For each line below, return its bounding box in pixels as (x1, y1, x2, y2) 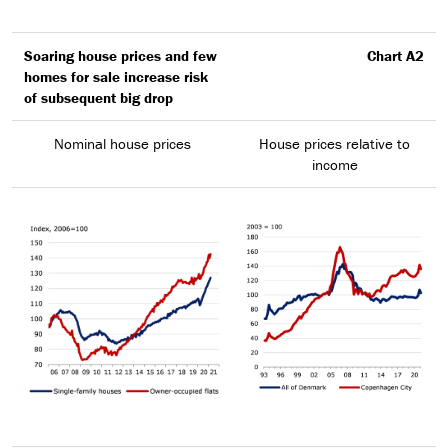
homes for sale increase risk (24, 66, 208, 86)
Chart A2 (367, 45, 424, 65)
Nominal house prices (54, 133, 191, 153)
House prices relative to (259, 133, 410, 153)
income (311, 154, 358, 174)
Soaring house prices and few (24, 45, 217, 65)
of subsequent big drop (24, 87, 173, 107)
